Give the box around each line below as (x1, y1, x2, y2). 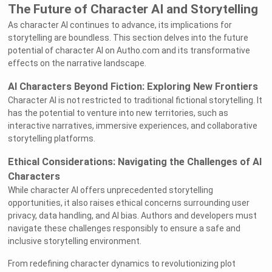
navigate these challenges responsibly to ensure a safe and (8, 223, 241, 234)
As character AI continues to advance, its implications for (8, 20, 233, 30)
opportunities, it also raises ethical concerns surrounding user (8, 198, 250, 208)
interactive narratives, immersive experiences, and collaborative (8, 121, 258, 131)
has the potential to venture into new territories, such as (8, 108, 229, 118)
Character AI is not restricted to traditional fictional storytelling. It (8, 95, 263, 106)
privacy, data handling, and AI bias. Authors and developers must (8, 211, 257, 221)
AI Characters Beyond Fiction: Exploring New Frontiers (8, 81, 259, 93)
